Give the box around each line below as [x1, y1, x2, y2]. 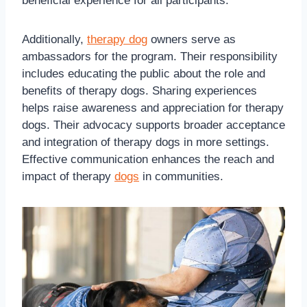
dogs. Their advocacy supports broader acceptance [22, 119, 285, 132]
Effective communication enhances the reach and [22, 153, 274, 167]
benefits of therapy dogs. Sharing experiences [22, 84, 257, 98]
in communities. [139, 170, 223, 184]
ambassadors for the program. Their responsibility [22, 50, 278, 64]
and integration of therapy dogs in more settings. [22, 136, 269, 149]
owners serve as [147, 33, 236, 47]
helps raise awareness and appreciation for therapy [22, 101, 284, 115]
